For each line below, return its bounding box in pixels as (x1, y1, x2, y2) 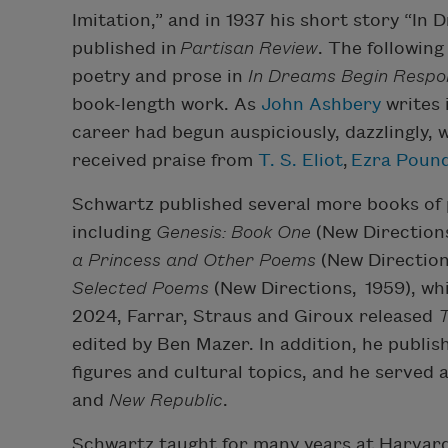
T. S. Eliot (258, 151, 343, 171)
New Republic (109, 391, 223, 411)
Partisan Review (180, 39, 318, 59)
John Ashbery (261, 95, 381, 115)
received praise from (72, 151, 258, 171)
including (72, 223, 156, 243)
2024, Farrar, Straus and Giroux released (72, 307, 438, 327)
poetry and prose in (72, 67, 248, 87)
